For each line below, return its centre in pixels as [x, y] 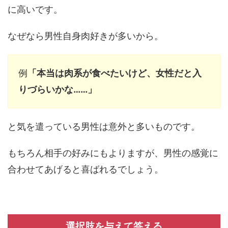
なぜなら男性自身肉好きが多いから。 [85, 36]
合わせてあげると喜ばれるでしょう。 [85, 169]
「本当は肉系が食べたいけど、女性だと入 [115, 73]
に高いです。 [35, 10]
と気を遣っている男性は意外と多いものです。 [104, 127]
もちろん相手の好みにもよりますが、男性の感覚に [113, 153]
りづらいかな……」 [58, 90]
